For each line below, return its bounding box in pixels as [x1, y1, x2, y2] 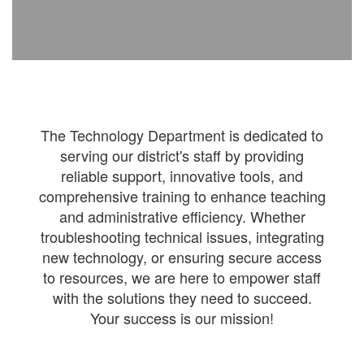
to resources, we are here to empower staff [43, 266, 321, 288]
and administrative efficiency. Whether [58, 206, 305, 227]
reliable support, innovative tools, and [61, 165, 303, 186]
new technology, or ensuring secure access [42, 246, 322, 267]
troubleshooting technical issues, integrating [40, 226, 324, 247]
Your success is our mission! [90, 307, 274, 328]
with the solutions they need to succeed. [52, 287, 312, 308]
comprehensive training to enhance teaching [38, 185, 326, 206]
